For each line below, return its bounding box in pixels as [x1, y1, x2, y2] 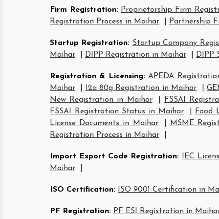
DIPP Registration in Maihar [85, 51, 186, 59]
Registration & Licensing [50, 72, 143, 80]
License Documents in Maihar [50, 119, 158, 127]
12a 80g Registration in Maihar [85, 84, 197, 92]
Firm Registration [50, 6, 116, 14]
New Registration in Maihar [50, 96, 153, 104]
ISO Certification [50, 186, 113, 194]
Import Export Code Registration [50, 153, 177, 160]
